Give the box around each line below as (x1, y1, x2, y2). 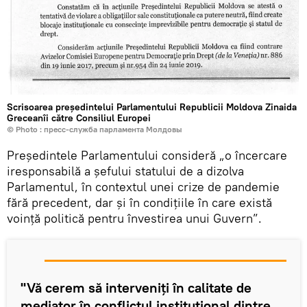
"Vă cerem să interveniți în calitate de (21, 279, 251, 297)
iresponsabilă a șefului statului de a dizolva (7, 163, 244, 180)
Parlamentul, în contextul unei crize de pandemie (7, 179, 280, 195)
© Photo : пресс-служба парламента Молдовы (7, 124, 182, 135)
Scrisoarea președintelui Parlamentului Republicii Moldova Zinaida (7, 101, 297, 114)
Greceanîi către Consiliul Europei (7, 112, 151, 125)
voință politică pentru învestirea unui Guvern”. (7, 210, 262, 227)
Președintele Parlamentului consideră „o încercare (7, 147, 287, 164)
